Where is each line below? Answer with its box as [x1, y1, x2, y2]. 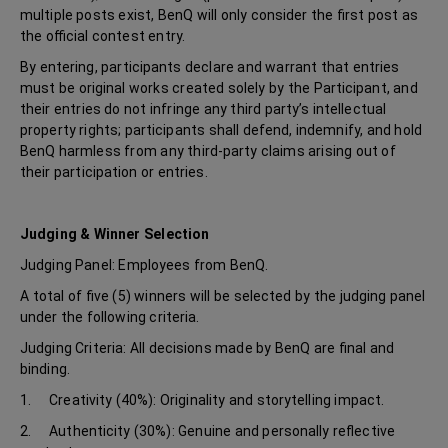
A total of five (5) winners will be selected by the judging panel [20, 288, 426, 304]
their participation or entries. [20, 164, 208, 180]
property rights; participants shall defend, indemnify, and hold [20, 122, 422, 138]
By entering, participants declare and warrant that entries [20, 59, 400, 75]
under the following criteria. [20, 309, 200, 325]
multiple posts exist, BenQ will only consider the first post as [20, 7, 419, 23]
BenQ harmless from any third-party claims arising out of [20, 143, 396, 159]
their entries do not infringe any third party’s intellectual [20, 101, 387, 117]
